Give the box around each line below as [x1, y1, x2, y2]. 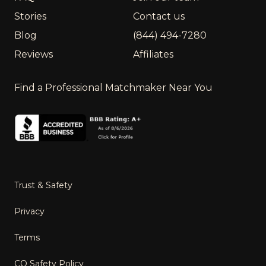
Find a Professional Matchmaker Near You [14, 82, 213, 94]
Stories [14, 11, 46, 23]
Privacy [14, 205, 45, 217]
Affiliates [133, 49, 173, 61]
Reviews [14, 49, 53, 61]
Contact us [133, 11, 185, 23]
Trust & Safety [14, 179, 72, 191]
